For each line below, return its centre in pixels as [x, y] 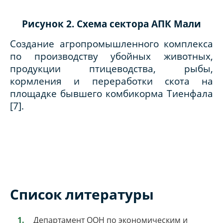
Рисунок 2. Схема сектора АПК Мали [111, 23]
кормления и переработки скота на [111, 81]
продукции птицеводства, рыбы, [111, 68]
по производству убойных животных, [111, 56]
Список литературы [82, 194]
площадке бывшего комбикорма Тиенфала [111, 93]
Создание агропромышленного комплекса [111, 43]
